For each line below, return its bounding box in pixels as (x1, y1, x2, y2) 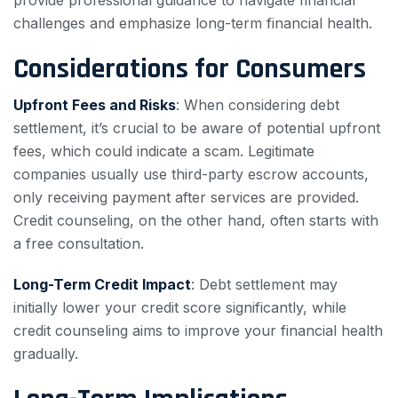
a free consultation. (13, 235, 144, 252)
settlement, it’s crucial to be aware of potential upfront (13, 119, 380, 137)
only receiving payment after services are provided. (13, 188, 359, 206)
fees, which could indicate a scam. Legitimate (13, 142, 314, 160)
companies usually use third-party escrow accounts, (13, 165, 369, 183)
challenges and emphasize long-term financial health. (13, 14, 372, 32)
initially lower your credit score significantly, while (13, 298, 346, 316)
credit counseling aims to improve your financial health (13, 322, 383, 339)
